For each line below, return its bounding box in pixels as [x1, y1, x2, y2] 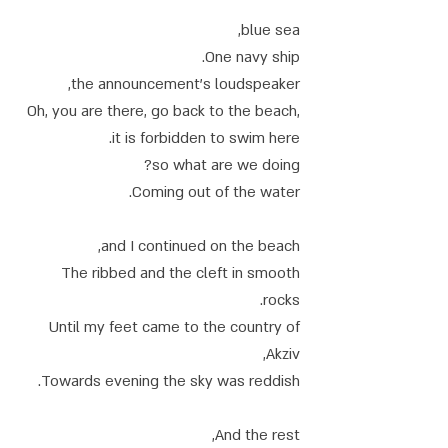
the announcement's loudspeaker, [71, 74, 300, 94]
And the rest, [215, 425, 300, 445]
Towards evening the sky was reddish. [41, 371, 300, 391]
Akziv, [266, 344, 300, 364]
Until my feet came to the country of [49, 317, 300, 337]
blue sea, [241, 20, 300, 40]
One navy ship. [205, 47, 300, 67]
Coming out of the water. [132, 182, 300, 202]
